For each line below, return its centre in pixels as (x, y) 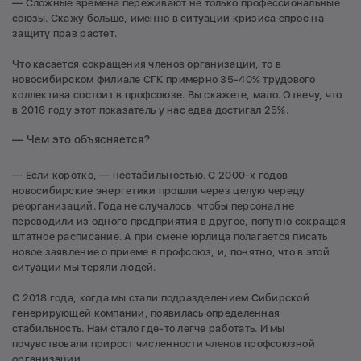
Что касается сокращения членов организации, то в (147, 64)
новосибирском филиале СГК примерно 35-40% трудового (164, 80)
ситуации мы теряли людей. (84, 267)
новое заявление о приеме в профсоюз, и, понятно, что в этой (171, 251)
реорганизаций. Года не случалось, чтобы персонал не (154, 205)
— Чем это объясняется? (81, 139)
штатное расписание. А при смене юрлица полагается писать (170, 236)
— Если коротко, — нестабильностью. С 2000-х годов (150, 175)
